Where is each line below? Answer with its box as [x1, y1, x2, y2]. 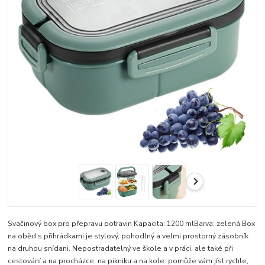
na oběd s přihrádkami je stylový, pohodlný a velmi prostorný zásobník [8, 231, 249, 241]
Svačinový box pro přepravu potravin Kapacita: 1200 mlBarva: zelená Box [8, 218, 256, 228]
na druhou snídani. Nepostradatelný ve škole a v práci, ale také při [8, 243, 234, 253]
